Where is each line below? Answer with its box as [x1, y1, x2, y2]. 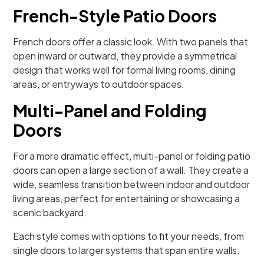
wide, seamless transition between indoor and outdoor [13, 178, 250, 190]
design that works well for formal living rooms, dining [13, 64, 236, 76]
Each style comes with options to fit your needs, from [13, 230, 245, 242]
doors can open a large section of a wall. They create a [13, 164, 249, 176]
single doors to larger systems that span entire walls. [13, 244, 240, 256]
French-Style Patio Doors [13, 5, 217, 26]
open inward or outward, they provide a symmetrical [13, 49, 237, 62]
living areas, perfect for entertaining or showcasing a [13, 192, 240, 204]
